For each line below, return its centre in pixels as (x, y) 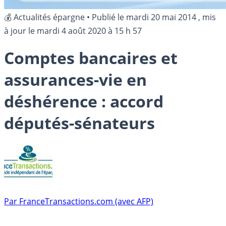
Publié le (109, 17)
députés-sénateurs (79, 123)
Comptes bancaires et (91, 58)
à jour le (20, 31)
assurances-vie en (75, 80)
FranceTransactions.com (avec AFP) (86, 201)
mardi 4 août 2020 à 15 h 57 (89, 31)
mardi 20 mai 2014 (161, 17)
